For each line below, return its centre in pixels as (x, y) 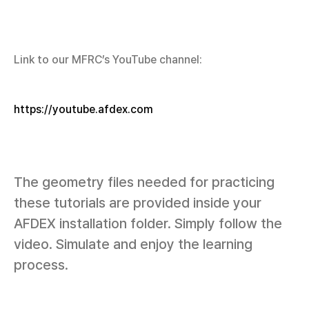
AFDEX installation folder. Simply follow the (148, 223)
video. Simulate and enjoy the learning (133, 244)
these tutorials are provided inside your (138, 203)
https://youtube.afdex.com (83, 109)
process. (43, 265)
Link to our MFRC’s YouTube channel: (109, 60)
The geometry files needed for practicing (144, 182)
